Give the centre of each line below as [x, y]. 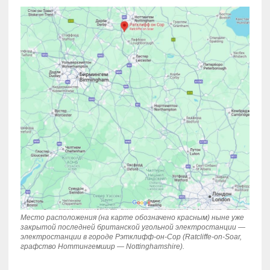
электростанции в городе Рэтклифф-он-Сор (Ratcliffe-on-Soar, [131, 237]
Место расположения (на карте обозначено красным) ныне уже [132, 218]
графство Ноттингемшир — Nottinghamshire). [102, 247]
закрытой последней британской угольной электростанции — [133, 228]
